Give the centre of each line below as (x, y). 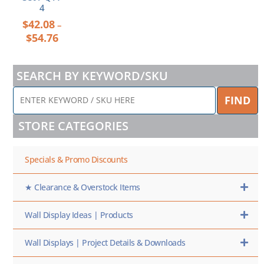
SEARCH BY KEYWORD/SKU (92, 75)
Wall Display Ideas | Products (79, 214)
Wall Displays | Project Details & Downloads (105, 242)
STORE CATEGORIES (73, 126)
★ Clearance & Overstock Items (82, 187)
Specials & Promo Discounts (76, 159)
